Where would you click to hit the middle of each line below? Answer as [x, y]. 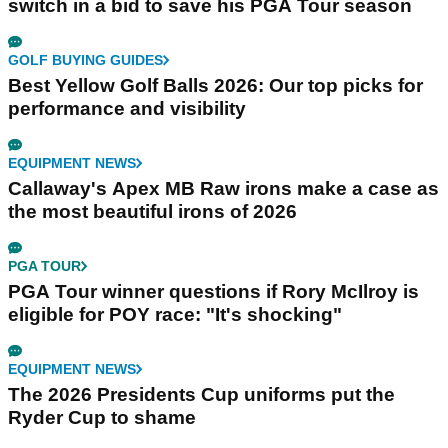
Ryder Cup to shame [102, 417]
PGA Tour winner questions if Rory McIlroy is [213, 291]
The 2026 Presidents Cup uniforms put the [201, 394]
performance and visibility [127, 108]
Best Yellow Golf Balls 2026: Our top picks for [215, 85]
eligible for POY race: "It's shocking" [175, 314]
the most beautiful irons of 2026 [152, 211]
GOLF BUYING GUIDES [85, 59]
